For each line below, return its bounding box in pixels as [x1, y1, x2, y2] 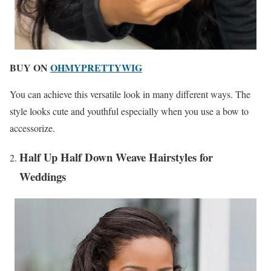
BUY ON [10, 60, 50, 74]
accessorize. [10, 121, 55, 134]
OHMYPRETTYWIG [50, 60, 142, 74]
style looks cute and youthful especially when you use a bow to [10, 104, 249, 117]
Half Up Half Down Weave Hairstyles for [19, 149, 213, 166]
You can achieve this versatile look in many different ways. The [10, 87, 250, 100]
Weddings [19, 168, 66, 185]
